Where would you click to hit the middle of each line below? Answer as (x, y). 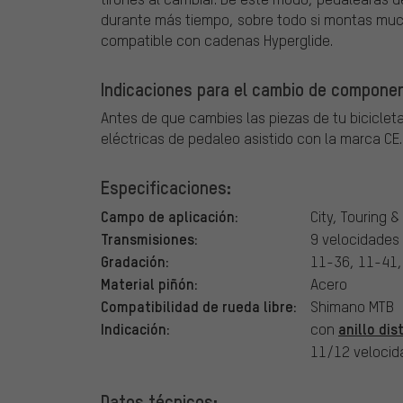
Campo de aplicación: (170, 216)
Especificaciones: (166, 188)
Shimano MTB (352, 307)
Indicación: (135, 329)
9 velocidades (355, 239)
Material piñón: (149, 284)
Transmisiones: (149, 239)
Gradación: (135, 261)
